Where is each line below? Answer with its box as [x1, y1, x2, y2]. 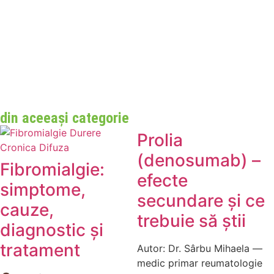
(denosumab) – [137, 150, 261, 171]
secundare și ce [137, 190, 265, 211]
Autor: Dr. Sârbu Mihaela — [137, 242, 262, 254]
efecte [137, 170, 188, 191]
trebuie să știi [137, 210, 246, 231]
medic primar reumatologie [137, 257, 262, 269]
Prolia [137, 130, 183, 150]
